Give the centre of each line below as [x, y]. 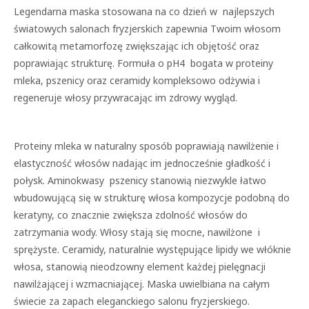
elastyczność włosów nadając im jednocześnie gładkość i [142, 163]
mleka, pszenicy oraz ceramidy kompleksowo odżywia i [137, 80]
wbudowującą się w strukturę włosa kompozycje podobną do [152, 198]
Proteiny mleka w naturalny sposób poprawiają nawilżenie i [146, 146]
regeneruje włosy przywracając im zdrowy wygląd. [126, 98]
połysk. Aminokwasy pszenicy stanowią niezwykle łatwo [140, 180]
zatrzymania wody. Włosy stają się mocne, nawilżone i [137, 232]
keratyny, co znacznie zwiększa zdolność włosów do [131, 215]
